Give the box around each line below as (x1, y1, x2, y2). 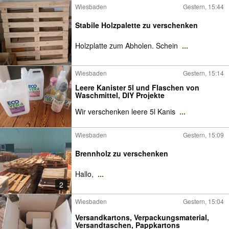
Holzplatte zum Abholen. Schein (75, 40, 180, 51)
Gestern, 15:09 (183, 130, 224, 139)
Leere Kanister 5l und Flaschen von (75, 82, 199, 93)
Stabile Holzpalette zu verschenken (75, 20, 198, 30)
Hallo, (75, 169, 96, 179)
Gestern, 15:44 (183, 2, 224, 11)
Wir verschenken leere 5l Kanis (75, 106, 177, 117)
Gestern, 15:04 (183, 197, 224, 205)
